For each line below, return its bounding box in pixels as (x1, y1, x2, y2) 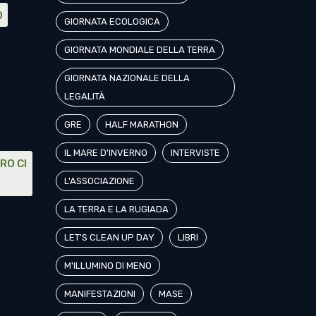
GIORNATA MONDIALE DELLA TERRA (64, 44, 216, 55)
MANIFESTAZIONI (64, 288, 136, 299)
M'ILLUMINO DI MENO (64, 260, 152, 271)
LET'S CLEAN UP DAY (64, 232, 155, 243)
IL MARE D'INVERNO (64, 147, 148, 158)
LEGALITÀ (64, 91, 106, 102)
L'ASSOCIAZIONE (64, 176, 135, 186)
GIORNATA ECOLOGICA (64, 16, 161, 27)
